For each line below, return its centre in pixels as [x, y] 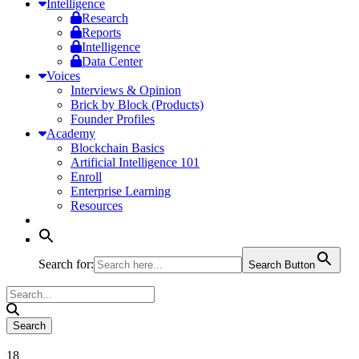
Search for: [66, 264]
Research [105, 18]
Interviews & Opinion [126, 90]
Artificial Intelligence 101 [135, 162]
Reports [101, 32]
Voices [63, 76]
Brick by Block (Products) [137, 105]
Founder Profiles [113, 119]
